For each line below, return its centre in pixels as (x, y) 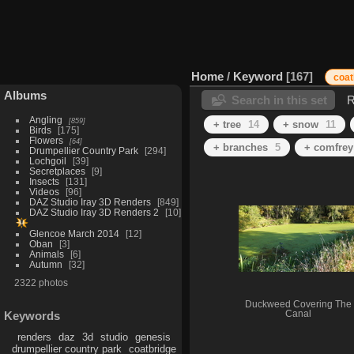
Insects (44, 181)
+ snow (301, 124)
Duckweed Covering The (298, 304)
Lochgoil (47, 160)
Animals (46, 254)
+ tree (227, 124)
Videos (44, 191)
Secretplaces (57, 171)
